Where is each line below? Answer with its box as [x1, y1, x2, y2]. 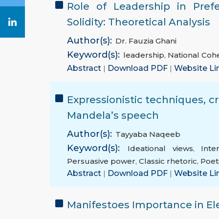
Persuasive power [67, 156, 135, 166]
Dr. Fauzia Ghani [115, 36, 176, 46]
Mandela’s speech [67, 109, 159, 122]
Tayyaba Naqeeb [115, 130, 180, 139]
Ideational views [128, 144, 193, 153]
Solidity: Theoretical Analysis [67, 16, 210, 28]
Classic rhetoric [139, 156, 197, 166]
